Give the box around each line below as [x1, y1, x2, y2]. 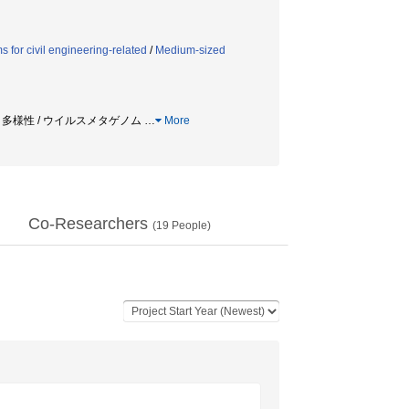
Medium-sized [155, 44, 225, 57]
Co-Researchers [28, 215, 152, 233]
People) [169, 219, 211, 232]
